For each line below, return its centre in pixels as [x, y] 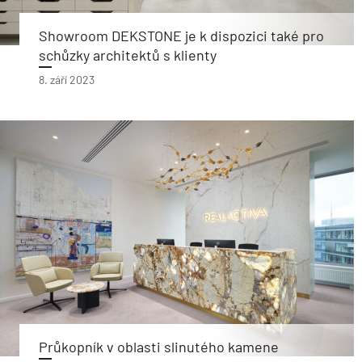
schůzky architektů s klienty [128, 55]
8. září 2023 [67, 80]
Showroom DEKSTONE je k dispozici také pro [181, 36]
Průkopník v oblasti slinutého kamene [159, 347]
